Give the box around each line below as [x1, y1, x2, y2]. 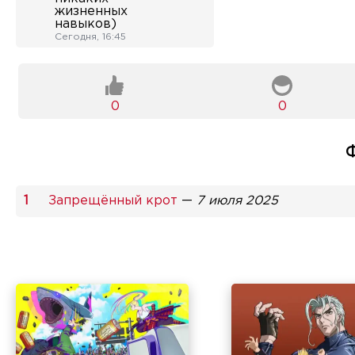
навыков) [55, 18, 116, 31]
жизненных [55, 6, 128, 18]
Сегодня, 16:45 [55, 32, 126, 42]
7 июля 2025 [197, 195, 278, 208]
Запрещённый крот [48, 195, 177, 208]
